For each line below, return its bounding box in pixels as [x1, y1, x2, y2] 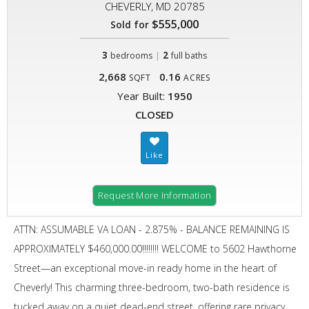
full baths [171, 50, 207, 61]
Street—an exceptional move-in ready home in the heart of [14, 261, 277, 275]
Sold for [110, 18, 149, 31]
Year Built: [117, 89, 168, 103]
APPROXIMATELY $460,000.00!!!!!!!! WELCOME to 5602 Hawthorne [14, 242, 297, 255]
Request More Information [97, 189, 212, 201]
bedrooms [110, 50, 152, 61]
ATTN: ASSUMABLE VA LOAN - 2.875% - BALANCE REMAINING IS [14, 223, 290, 236]
